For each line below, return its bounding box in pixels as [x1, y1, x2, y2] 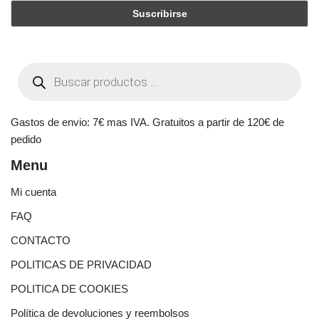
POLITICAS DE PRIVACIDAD [11, 258, 152, 271]
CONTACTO [11, 234, 70, 246]
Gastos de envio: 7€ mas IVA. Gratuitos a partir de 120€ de [11, 116, 284, 128]
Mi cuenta [11, 186, 56, 198]
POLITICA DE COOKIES [11, 283, 128, 295]
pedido [11, 133, 41, 145]
